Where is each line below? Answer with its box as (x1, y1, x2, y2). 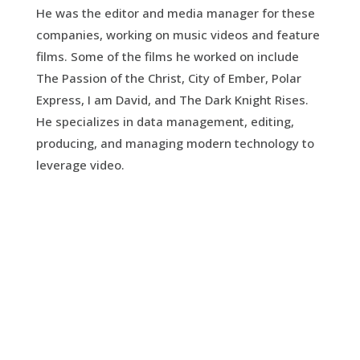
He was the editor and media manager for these (35, 4, 315, 21)
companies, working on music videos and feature (35, 26, 320, 43)
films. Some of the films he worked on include (35, 47, 299, 64)
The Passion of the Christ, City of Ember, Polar (35, 69, 301, 86)
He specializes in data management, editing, (35, 112, 294, 129)
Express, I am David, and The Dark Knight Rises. (35, 91, 309, 108)
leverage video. (35, 156, 125, 173)
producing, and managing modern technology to (35, 134, 314, 151)
